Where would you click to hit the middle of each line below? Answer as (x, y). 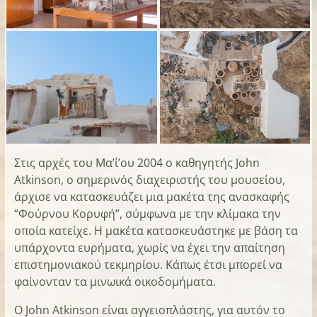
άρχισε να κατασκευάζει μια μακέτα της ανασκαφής (151, 197)
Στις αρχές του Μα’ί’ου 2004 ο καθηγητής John (137, 163)
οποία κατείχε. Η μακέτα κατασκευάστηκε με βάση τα (156, 231)
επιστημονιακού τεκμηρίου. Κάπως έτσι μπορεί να (148, 265)
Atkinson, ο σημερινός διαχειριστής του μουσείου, (149, 180)
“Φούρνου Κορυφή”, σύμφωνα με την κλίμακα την (147, 214)
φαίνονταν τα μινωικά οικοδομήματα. (115, 282)
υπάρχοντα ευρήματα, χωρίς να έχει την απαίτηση (149, 248)
